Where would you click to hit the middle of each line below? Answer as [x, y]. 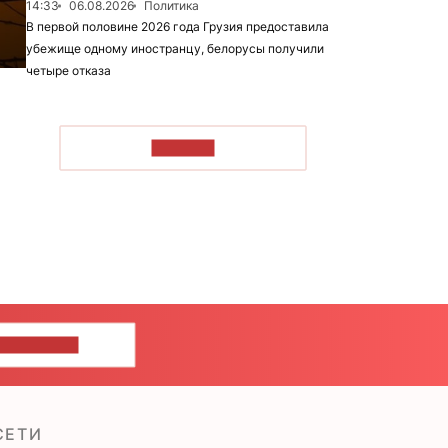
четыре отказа [68, 70]
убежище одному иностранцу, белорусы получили [175, 48]
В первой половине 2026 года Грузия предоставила [177, 26]
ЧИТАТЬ [183, 147]
